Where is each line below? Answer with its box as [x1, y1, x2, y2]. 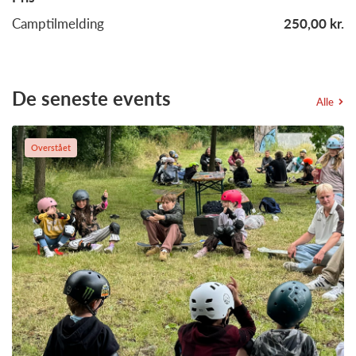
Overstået [31, 141, 71, 153]
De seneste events [12, 86, 171, 110]
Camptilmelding [12, 14, 104, 32]
